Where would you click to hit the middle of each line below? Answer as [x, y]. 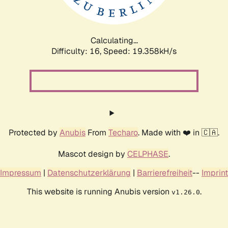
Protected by [34, 132]
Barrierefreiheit [165, 173]
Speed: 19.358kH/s [140, 51]
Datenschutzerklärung [89, 173]
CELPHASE [148, 154]
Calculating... [114, 40]
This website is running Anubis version [99, 191]
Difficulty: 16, [77, 51]
